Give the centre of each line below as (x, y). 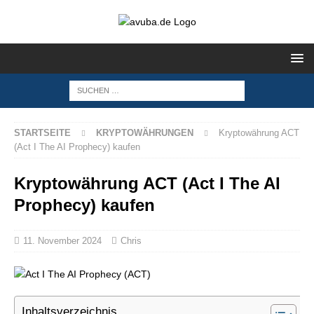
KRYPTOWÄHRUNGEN (145, 133)
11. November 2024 (62, 241)
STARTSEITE (42, 133)
